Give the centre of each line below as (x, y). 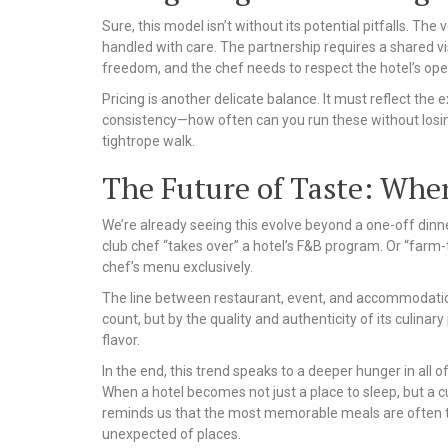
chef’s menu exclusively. (177, 266)
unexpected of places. (171, 433)
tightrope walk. (148, 140)
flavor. (121, 339)
